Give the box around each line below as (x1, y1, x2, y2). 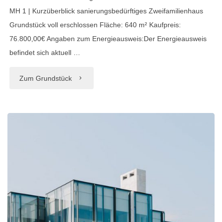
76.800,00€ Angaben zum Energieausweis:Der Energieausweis (9, 35, 207, 43)
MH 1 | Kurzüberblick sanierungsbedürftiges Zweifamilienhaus (9, 7, 204, 15)
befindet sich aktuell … (9, 49, 81, 57)
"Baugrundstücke (73, 72, 127, 81)
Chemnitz (73, 115, 104, 123)
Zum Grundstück (19, 74, 72, 82)
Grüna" (73, 136, 96, 145)
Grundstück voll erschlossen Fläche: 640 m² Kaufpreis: (9, 21, 181, 29)
